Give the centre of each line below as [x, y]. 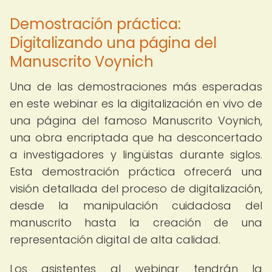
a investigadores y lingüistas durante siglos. [136, 155]
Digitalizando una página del [113, 43]
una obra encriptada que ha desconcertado [136, 138]
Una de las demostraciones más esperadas [136, 87]
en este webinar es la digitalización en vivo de [136, 104]
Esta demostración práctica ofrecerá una [136, 172]
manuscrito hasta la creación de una [136, 223]
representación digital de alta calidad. [115, 240]
